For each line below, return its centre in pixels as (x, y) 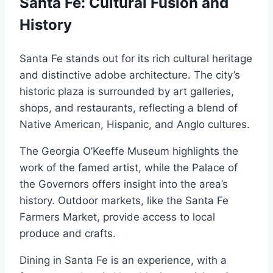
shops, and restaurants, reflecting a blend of (129, 108)
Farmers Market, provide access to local (117, 217)
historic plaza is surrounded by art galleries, (127, 91)
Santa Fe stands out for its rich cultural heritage (136, 58)
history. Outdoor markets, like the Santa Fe (124, 200)
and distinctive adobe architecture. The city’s (130, 75)
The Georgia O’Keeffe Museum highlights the (129, 151)
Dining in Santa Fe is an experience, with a (123, 260)
